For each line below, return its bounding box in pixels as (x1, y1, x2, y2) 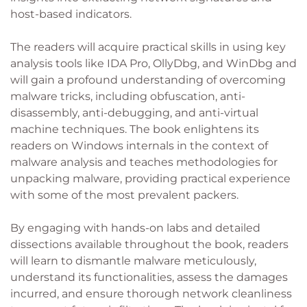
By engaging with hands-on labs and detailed (10, 221, 260, 234)
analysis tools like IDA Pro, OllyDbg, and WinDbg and (10, 57, 297, 70)
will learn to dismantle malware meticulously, (10, 254, 256, 267)
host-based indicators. (10, 8, 132, 21)
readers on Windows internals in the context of (10, 139, 268, 152)
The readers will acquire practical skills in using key (10, 40, 286, 53)
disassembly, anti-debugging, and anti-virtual (10, 106, 258, 119)
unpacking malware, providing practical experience (10, 172, 291, 185)
